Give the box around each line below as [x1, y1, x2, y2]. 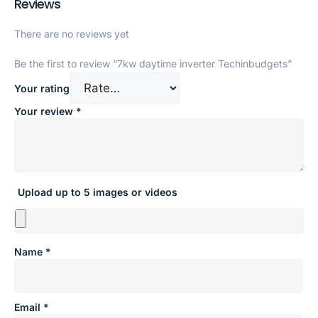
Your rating [14, 82, 70, 94]
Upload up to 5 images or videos [18, 185, 177, 198]
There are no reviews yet [14, 27, 129, 40]
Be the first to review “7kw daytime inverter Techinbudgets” [14, 57, 292, 70]
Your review [14, 104, 76, 117]
